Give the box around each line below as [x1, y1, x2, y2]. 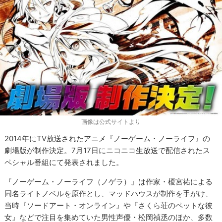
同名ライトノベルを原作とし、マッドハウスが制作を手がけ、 [4, 189, 213, 199]
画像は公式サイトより [81, 118, 141, 126]
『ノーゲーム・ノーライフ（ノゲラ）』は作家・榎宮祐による [4, 177, 213, 187]
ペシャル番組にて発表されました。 [4, 158, 124, 167]
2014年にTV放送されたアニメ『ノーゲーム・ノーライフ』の [4, 134, 211, 144]
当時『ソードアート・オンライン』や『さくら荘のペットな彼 [4, 201, 213, 211]
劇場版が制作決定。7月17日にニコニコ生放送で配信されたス [4, 146, 211, 156]
